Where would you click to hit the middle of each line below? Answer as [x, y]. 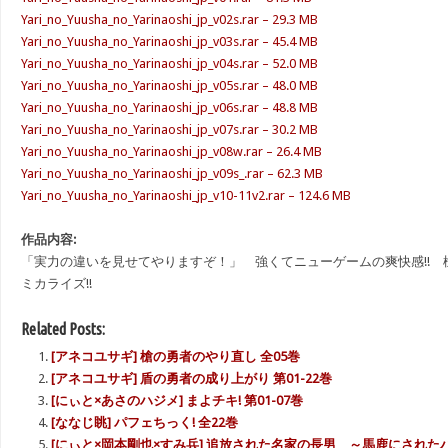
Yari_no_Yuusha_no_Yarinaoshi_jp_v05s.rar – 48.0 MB [169, 85]
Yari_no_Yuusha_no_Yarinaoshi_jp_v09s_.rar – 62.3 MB [172, 173]
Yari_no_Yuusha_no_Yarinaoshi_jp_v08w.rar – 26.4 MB [171, 151]
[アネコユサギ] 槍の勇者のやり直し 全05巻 [175, 356]
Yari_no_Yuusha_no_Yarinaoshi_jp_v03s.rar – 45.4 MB [169, 41]
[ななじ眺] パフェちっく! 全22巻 [144, 422]
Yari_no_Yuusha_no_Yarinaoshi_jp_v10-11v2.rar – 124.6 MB [186, 195]
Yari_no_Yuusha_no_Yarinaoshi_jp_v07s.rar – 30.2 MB [169, 129]
